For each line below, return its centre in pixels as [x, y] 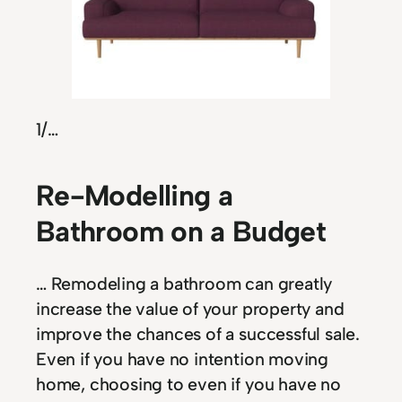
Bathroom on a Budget [181, 231]
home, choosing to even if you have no [188, 384]
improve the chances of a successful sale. [198, 333]
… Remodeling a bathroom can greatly [184, 283]
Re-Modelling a [135, 195]
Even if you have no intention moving [182, 358]
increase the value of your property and [190, 308]
